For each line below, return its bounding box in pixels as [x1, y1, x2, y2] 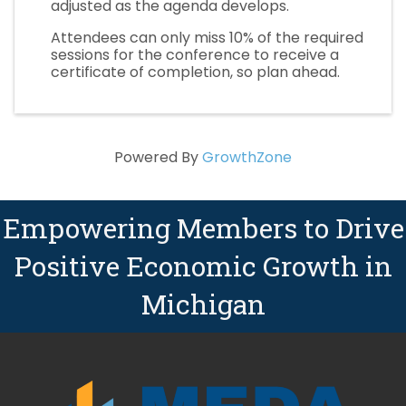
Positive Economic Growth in [14, 248, 392, 284]
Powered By [114, 147, 202, 168]
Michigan [140, 286, 266, 322]
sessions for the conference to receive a [51, 44, 339, 65]
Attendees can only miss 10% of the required [51, 27, 363, 48]
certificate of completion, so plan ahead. [51, 62, 340, 82]
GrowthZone [202, 147, 292, 168]
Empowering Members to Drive [2, 210, 404, 246]
